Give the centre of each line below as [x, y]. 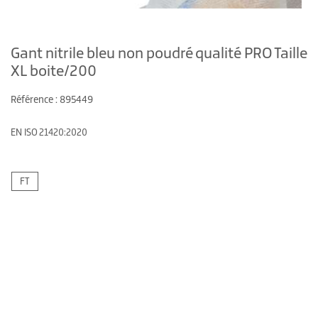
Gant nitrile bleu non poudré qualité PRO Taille [159, 53]
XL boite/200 [54, 70]
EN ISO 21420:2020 [49, 132]
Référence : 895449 [52, 99]
